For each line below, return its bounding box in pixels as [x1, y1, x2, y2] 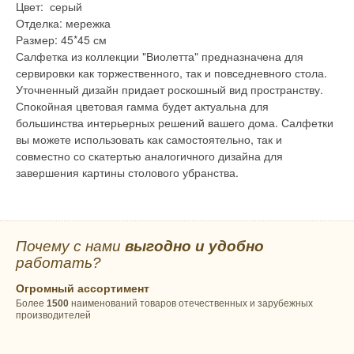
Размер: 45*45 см [16, 32, 107, 48]
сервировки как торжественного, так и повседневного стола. [16, 65, 327, 81]
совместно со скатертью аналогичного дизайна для [16, 148, 283, 164]
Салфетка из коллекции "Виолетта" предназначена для [16, 48, 303, 65]
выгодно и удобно [125, 238, 264, 255]
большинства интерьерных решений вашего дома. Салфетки [16, 115, 333, 131]
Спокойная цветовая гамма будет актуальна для [16, 98, 269, 115]
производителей [16, 310, 91, 322]
